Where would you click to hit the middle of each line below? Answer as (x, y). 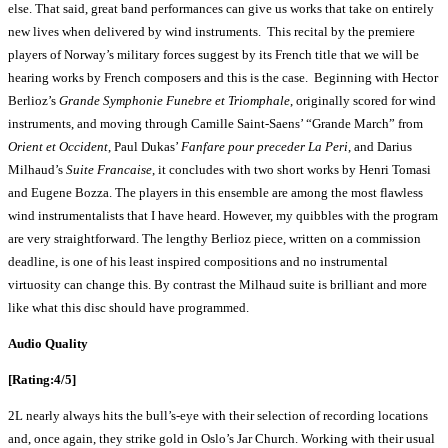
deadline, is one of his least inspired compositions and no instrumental (198, 262)
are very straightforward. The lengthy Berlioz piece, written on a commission (214, 239)
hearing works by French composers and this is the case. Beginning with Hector (223, 78)
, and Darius (380, 147)
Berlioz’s (33, 101)
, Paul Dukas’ (144, 147)
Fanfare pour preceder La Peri (264, 147)
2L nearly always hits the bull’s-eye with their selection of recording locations (218, 416)
